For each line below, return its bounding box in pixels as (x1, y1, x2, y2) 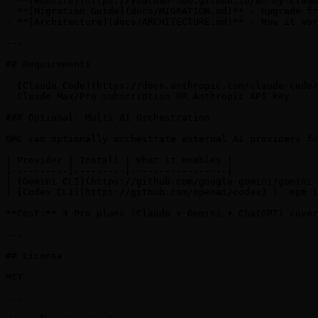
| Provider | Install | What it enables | (6, 155, 233, 166)
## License (6, 251, 62, 262)
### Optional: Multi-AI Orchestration (6, 112, 210, 124)
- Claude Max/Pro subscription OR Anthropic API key (6, 91, 290, 102)
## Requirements (6, 59, 91, 70)
